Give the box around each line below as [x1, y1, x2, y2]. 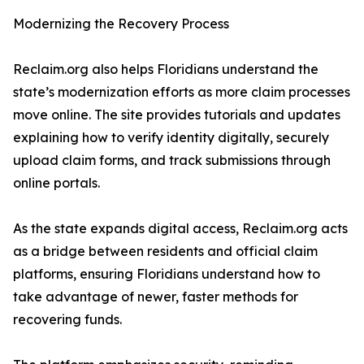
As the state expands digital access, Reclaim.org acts [13, 220, 348, 237]
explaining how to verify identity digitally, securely [13, 129, 329, 146]
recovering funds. [13, 311, 122, 328]
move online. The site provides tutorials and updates [13, 106, 340, 123]
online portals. [13, 175, 100, 192]
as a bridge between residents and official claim [13, 243, 318, 260]
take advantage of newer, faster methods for [13, 288, 298, 305]
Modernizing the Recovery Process [13, 15, 229, 32]
